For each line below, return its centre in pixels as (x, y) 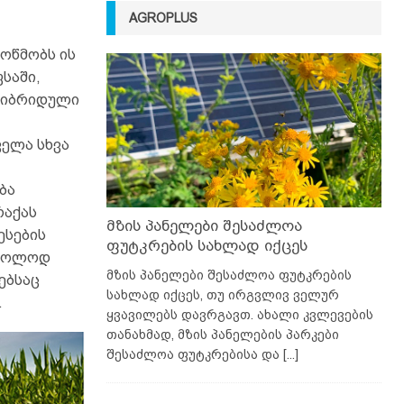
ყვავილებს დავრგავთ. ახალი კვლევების (239, 315)
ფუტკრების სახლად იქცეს (207, 246)
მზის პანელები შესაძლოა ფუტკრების (229, 275)
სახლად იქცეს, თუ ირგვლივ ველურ (222, 295)
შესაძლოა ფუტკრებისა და (194, 355)
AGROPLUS (163, 18)
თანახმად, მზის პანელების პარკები (222, 335)
